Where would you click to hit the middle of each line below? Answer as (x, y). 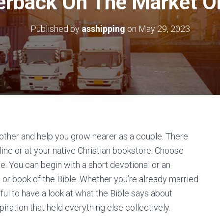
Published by (56, 29)
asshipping (103, 29)
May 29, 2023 (164, 29)
